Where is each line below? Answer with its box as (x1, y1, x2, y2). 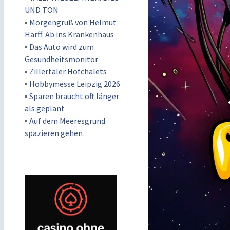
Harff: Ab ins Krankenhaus (25, 29, 114, 40)
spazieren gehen (25, 128, 83, 138)
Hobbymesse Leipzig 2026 (29, 79, 120, 89)
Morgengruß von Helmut (29, 17, 117, 27)
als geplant (25, 103, 65, 113)
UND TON (25, 5, 59, 15)
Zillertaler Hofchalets (29, 66, 107, 76)
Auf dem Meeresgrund (29, 116, 105, 126)
